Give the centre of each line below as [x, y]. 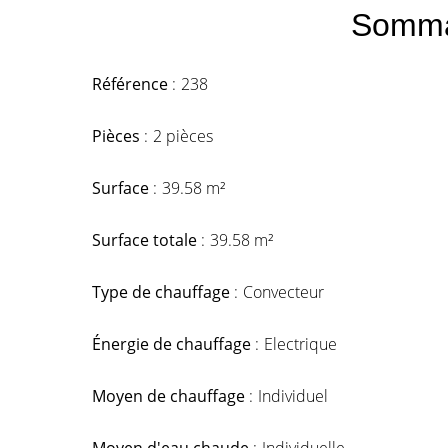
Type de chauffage [163, 292]
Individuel [293, 396]
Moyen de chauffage [170, 396]
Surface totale [146, 240]
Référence [132, 84]
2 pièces [183, 136]
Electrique [300, 344]
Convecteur [283, 292]
